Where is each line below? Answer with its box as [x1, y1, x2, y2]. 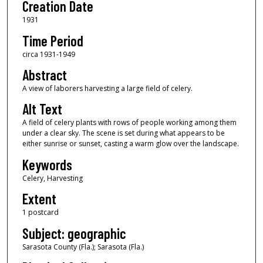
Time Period [22, 32, 83, 49]
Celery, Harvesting [22, 173, 83, 183]
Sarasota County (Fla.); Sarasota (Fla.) [22, 241, 144, 252]
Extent [22, 190, 56, 208]
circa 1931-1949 [22, 49, 75, 59]
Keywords [22, 156, 72, 173]
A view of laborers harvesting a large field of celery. [22, 83, 193, 93]
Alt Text [22, 100, 62, 118]
